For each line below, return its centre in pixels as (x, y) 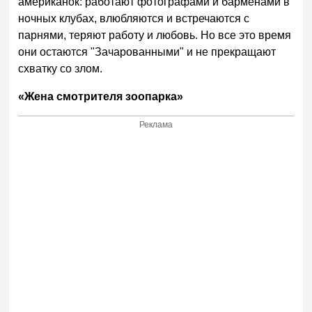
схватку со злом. (61, 68)
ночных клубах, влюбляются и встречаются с (134, 18)
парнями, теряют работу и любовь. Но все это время (155, 35)
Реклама (156, 125)
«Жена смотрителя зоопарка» (101, 96)
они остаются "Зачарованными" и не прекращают (147, 52)
